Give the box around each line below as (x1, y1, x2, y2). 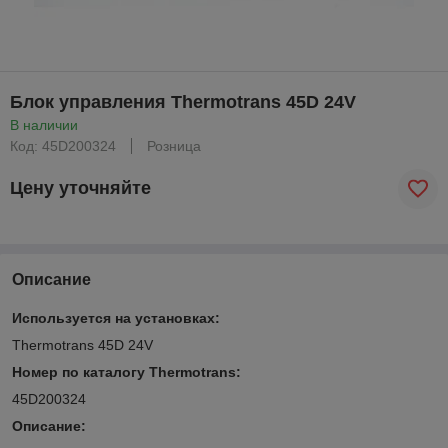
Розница (147, 137, 201, 154)
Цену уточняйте (10, 178, 151, 199)
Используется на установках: (12, 309, 220, 326)
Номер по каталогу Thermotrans (12, 363, 236, 380)
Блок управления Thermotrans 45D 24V (10, 91, 356, 112)
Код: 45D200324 (10, 137, 116, 154)
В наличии (10, 116, 78, 133)
